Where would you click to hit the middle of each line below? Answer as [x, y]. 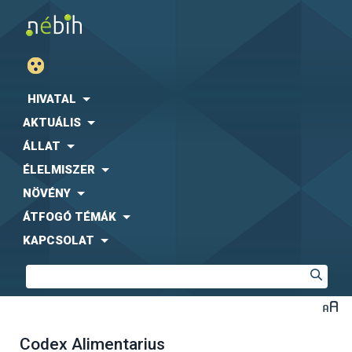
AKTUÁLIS [52, 123]
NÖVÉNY [47, 193]
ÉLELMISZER [59, 170]
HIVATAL [52, 99]
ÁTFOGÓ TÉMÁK [70, 217]
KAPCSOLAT [59, 240]
